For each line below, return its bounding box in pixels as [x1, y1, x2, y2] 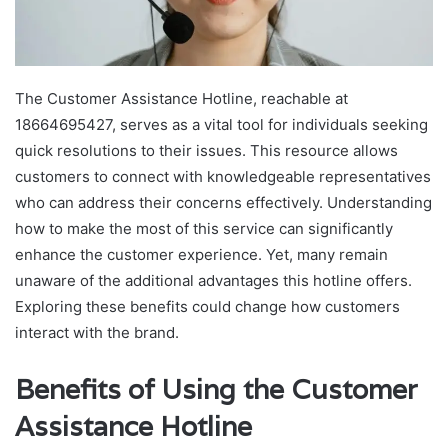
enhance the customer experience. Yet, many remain [15, 244, 388, 264]
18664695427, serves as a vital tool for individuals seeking [15, 114, 428, 134]
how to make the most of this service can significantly [15, 218, 393, 238]
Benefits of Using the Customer [15, 371, 417, 407]
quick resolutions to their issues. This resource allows [15, 140, 398, 160]
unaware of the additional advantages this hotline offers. [15, 270, 412, 290]
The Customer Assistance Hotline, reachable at [15, 88, 348, 108]
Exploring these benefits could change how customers [15, 296, 400, 316]
